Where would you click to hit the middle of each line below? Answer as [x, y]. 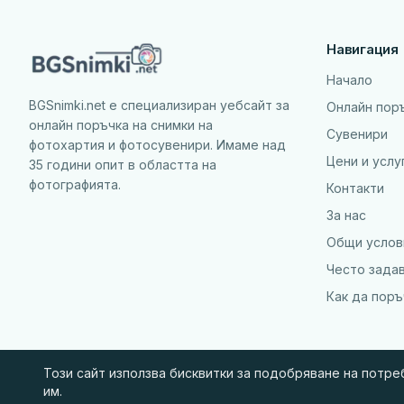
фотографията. [75, 184]
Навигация [363, 49]
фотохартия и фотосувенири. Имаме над [157, 145]
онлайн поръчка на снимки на [121, 125]
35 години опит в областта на [123, 165]
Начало [349, 80]
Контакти [355, 188]
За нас [346, 215]
